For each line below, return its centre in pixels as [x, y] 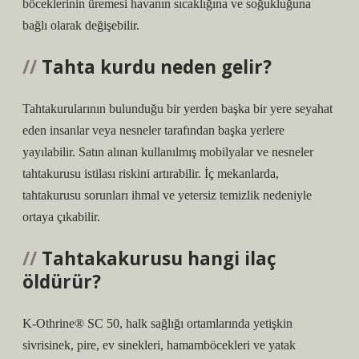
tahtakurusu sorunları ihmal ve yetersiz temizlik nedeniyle [167, 195]
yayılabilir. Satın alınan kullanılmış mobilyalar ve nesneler [168, 152]
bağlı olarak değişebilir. [81, 25]
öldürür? [62, 282]
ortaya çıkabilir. [61, 217]
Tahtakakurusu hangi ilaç [159, 258]
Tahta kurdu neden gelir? [157, 67]
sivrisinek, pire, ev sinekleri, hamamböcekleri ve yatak [159, 345]
